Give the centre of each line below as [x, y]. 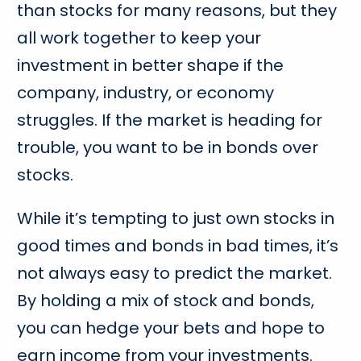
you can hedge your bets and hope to [171, 328]
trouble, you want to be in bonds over [168, 148]
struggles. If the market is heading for [170, 120]
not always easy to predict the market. [175, 274]
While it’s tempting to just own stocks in [176, 219]
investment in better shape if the [151, 66]
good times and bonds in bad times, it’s [178, 246]
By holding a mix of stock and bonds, [166, 301]
